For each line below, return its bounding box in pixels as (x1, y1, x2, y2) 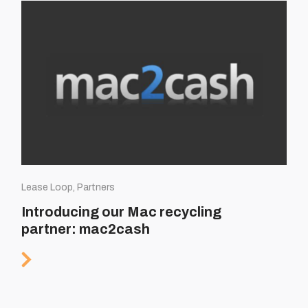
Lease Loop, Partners (21, 181, 115, 192)
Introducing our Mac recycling (21, 203, 222, 219)
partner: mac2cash (21, 221, 151, 236)
